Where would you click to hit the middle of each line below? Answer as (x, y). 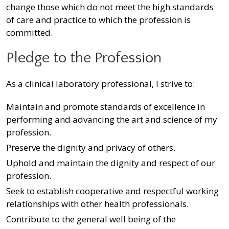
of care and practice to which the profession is (98, 20)
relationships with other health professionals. (97, 204)
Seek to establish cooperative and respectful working (112, 191)
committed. (29, 33)
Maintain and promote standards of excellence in (106, 107)
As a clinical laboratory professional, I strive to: (100, 84)
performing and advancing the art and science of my (112, 120)
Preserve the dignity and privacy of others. (91, 148)
